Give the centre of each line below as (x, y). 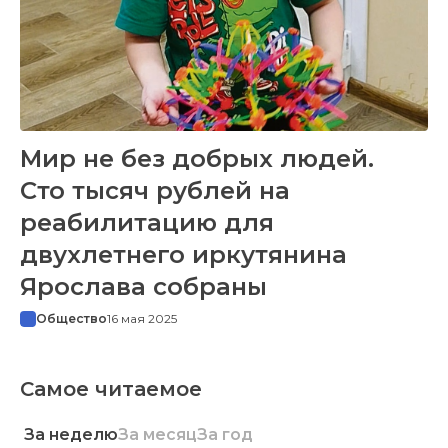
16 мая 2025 (142, 319)
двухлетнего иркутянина (183, 255)
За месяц (157, 435)
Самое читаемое (111, 389)
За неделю (71, 435)
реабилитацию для (147, 223)
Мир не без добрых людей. (197, 159)
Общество (71, 319)
